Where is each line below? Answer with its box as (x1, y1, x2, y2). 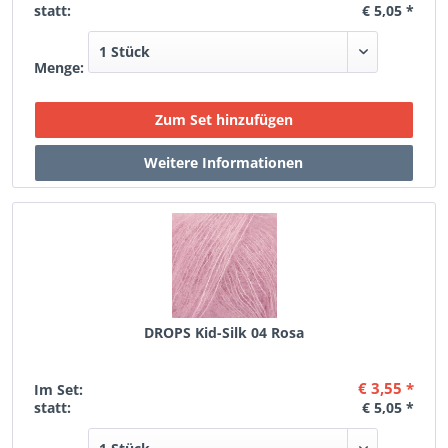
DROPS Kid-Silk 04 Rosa (143, 323, 304, 342)
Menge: (34, 58, 85, 77)
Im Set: (34, 380, 84, 399)
